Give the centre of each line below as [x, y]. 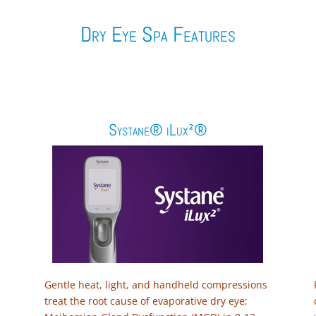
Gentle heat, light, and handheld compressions [156, 284]
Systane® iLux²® [158, 129]
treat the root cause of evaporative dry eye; [146, 300]
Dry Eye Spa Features [158, 34]
